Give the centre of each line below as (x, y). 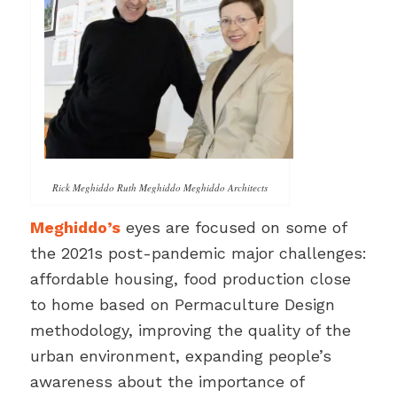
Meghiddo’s (75, 227)
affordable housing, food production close (190, 278)
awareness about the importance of (167, 381)
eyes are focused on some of (233, 227)
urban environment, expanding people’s (180, 355)
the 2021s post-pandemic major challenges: (198, 253)
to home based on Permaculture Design (182, 304)
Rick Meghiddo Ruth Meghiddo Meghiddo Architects (160, 187)
